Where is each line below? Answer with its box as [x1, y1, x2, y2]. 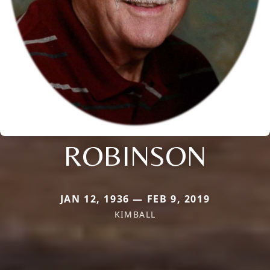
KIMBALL [114, 208, 156, 220]
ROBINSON [64, 138, 206, 172]
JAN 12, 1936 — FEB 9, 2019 [60, 192, 210, 206]
